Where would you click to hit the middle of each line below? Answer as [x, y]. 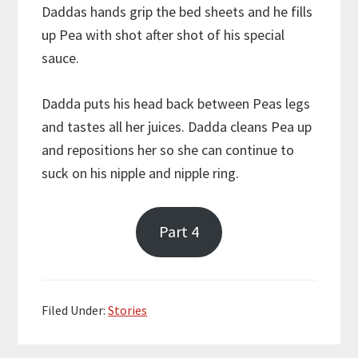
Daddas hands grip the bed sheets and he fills [177, 11]
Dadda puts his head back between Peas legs [176, 103]
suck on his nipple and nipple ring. [141, 173]
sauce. [61, 58]
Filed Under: [75, 310]
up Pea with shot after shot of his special [163, 34]
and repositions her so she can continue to [168, 149]
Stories [128, 310]
